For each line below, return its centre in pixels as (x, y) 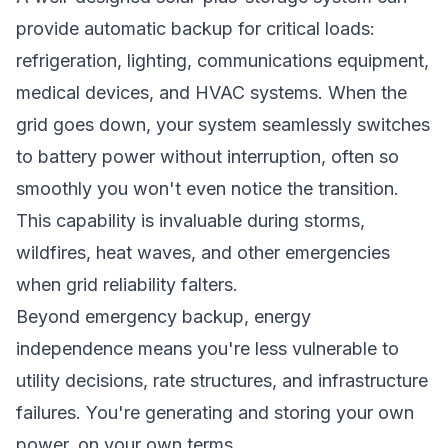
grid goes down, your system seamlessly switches (223, 124)
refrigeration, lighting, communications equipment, (222, 60)
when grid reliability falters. (127, 284)
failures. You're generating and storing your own (215, 412)
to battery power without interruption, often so (207, 156)
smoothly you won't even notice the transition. (207, 188)
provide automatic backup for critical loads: (195, 28)
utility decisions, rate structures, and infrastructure (222, 380)
